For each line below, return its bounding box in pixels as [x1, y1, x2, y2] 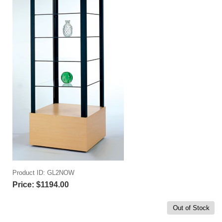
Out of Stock [172, 204, 210, 212]
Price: [12, 180, 34, 189]
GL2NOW [47, 169, 74, 176]
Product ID [12, 169, 43, 176]
